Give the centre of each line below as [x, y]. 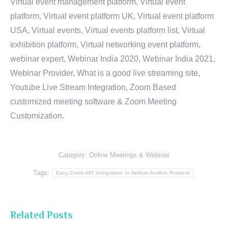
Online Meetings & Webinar [129, 155]
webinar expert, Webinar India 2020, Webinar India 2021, [113, 59]
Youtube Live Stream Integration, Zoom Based [93, 87]
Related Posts [41, 215]
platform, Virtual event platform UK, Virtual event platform [112, 16]
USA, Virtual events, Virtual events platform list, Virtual [108, 30]
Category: [74, 155]
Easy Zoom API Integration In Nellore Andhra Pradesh [123, 173]
